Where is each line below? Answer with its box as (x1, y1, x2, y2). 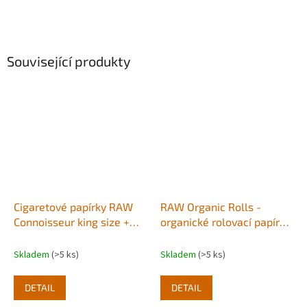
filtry (14, 230, 38, 244)
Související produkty (7, 52, 131, 69)
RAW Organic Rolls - (160, 200, 261, 214)
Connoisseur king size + (14, 215, 130, 229)
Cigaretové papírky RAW (14, 200, 133, 214)
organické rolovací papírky (160, 215, 291, 229)
